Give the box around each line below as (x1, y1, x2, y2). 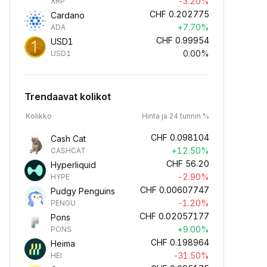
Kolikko (26, 111, 52, 120)
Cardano (51, 10, 85, 20)
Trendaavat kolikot (24, 91, 111, 103)
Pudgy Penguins (51, 186, 115, 196)
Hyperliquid (51, 160, 96, 170)
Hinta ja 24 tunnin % (142, 111, 209, 120)
